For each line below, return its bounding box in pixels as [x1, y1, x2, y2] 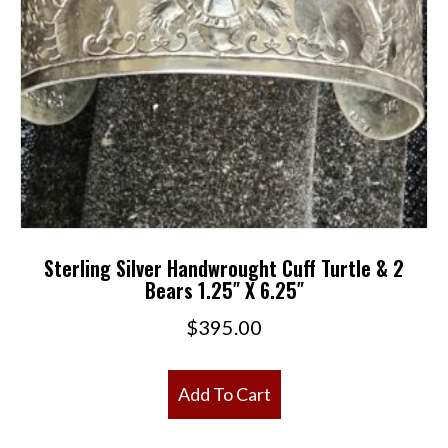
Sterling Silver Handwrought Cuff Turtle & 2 [44, 252, 404, 283]
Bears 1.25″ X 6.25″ [144, 274, 304, 305]
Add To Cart [177, 382, 271, 405]
